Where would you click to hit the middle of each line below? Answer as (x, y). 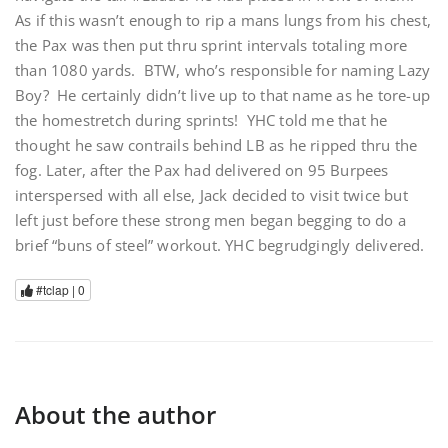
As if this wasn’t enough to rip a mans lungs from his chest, (223, 20)
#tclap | (55, 290)
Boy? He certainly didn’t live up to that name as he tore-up (223, 95)
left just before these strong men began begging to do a (211, 220)
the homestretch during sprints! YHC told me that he (201, 120)
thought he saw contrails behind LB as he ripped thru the (216, 145)
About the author (115, 415)
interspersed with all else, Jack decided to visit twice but (211, 195)
